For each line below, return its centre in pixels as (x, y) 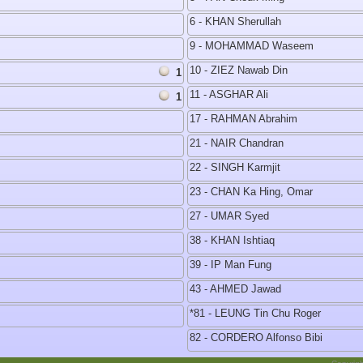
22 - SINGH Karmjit (235, 167)
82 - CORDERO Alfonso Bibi (256, 337)
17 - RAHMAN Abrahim (243, 119)
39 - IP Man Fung (231, 265)
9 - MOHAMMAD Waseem (252, 46)
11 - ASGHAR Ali (229, 94)
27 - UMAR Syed (229, 216)
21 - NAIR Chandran (237, 143)
